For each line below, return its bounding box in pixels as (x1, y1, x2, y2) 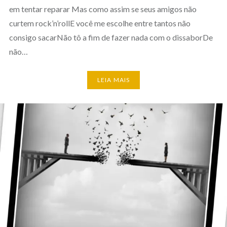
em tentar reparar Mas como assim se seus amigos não (9, 4, 197, 14)
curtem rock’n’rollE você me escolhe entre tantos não (9, 18, 191, 28)
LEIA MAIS (97, 76, 130, 84)
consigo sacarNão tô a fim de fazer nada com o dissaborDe (9, 32, 213, 42)
